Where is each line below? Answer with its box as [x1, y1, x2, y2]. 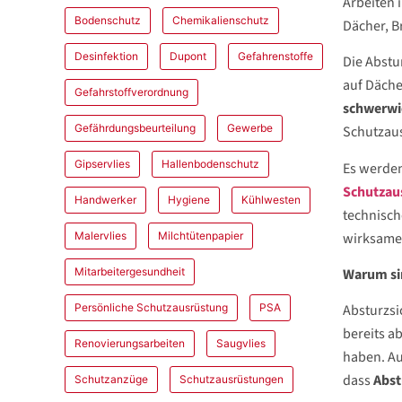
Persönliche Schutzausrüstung [74, 300, 228, 314]
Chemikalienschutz [172, 13, 269, 27]
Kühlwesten [241, 192, 301, 206]
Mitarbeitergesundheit [74, 264, 185, 278]
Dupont [170, 48, 206, 63]
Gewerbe [227, 120, 273, 135]
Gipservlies [74, 156, 130, 170]
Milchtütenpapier [158, 228, 243, 242]
